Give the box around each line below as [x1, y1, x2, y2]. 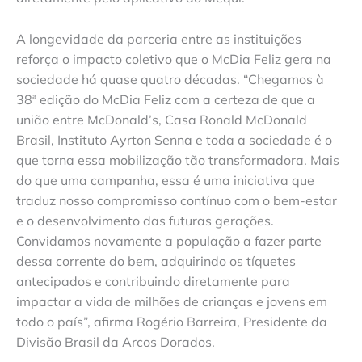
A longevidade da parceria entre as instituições [16, 31, 301, 48]
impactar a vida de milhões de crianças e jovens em [16, 293, 327, 310]
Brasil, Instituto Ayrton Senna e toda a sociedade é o [16, 132, 332, 149]
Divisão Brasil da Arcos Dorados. [16, 334, 215, 351]
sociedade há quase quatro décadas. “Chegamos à [16, 71, 324, 88]
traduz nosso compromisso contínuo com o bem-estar [16, 192, 337, 209]
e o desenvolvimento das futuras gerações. [16, 213, 274, 229]
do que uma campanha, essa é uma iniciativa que [16, 172, 314, 189]
